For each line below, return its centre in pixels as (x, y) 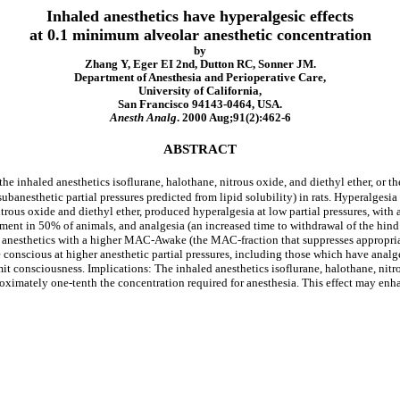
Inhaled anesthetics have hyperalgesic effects (200, 16)
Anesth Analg (143, 118)
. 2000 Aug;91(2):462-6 (233, 118)
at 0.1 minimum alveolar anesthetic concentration (200, 35)
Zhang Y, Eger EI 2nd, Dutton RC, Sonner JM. (200, 64)
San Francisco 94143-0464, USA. (200, 104)
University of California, (200, 91)
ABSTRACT (200, 149)
